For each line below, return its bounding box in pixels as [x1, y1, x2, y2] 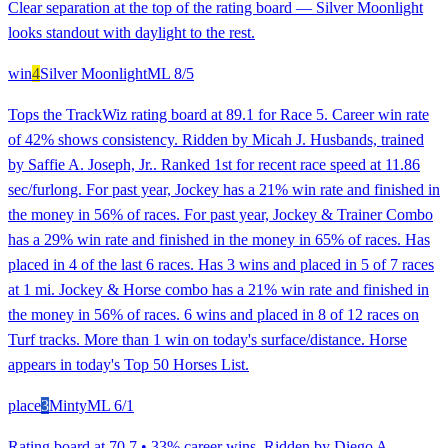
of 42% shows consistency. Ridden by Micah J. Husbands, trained [8, 131, 424, 149]
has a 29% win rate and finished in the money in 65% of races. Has [8, 231, 430, 249]
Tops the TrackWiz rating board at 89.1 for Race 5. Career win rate [8, 106, 429, 124]
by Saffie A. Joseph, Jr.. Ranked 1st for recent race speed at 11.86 [8, 156, 420, 174]
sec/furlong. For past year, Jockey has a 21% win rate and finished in [8, 181, 440, 199]
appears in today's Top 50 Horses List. [8, 356, 249, 374]
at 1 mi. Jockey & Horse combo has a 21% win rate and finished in [8, 281, 429, 299]
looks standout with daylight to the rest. [8, 24, 255, 42]
